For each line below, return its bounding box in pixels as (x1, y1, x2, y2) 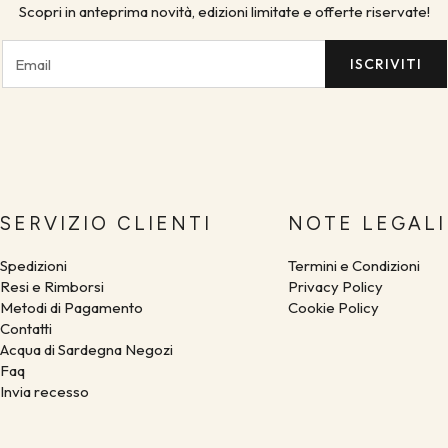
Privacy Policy (288, 277, 383, 297)
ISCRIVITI (349, 55, 422, 74)
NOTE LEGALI (288, 212, 446, 236)
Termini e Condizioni (288, 256, 420, 276)
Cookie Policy (288, 298, 379, 318)
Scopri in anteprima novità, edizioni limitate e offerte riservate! (18, 2, 430, 22)
